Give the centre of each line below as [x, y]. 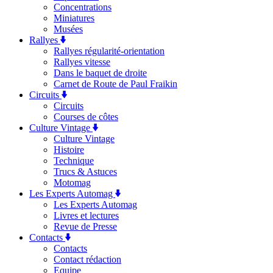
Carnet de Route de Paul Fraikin [115, 84]
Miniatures [74, 18]
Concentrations [83, 7]
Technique [74, 161]
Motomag [72, 183]
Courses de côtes [86, 117]
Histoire [69, 150]
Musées [68, 29]
